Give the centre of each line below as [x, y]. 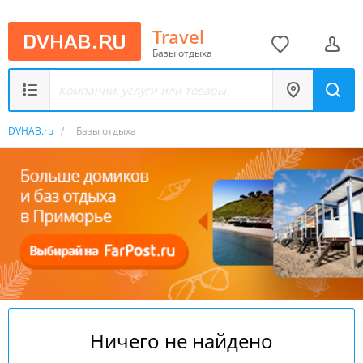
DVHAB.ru [31, 131]
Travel [178, 36]
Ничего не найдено [181, 340]
